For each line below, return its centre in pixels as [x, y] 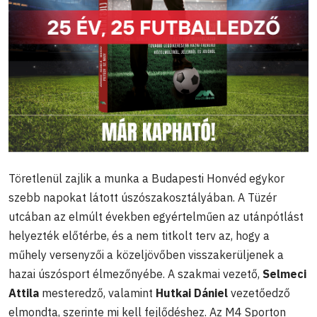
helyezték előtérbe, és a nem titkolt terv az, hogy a [139, 236]
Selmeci [284, 274]
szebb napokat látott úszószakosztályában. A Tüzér [143, 198]
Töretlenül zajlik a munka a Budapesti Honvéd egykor [146, 179]
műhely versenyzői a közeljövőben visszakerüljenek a [146, 255]
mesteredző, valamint [97, 293]
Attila [24, 293]
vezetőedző [260, 293]
